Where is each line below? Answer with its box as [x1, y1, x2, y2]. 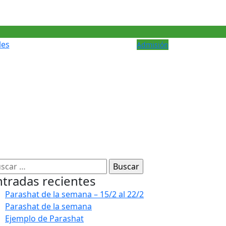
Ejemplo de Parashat [5, 212, 84, 224]
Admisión [137, 39, 168, 49]
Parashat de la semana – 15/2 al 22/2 [5, 188, 144, 200]
